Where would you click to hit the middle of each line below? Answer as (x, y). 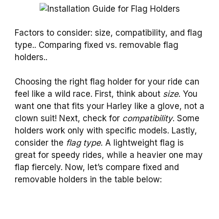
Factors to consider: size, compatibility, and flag (109, 33)
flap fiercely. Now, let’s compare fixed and (97, 167)
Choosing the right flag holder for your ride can (107, 82)
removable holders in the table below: (88, 180)
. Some (186, 119)
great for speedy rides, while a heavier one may (109, 155)
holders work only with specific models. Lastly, (106, 131)
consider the (40, 143)
